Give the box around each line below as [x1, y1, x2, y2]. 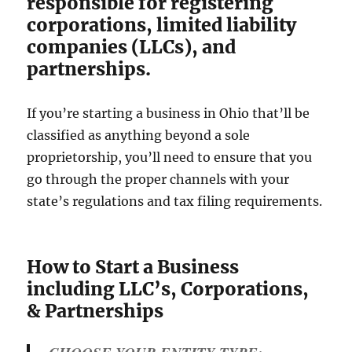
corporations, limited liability [27, 13, 297, 37]
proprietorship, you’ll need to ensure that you [27, 149, 313, 166]
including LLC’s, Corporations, [27, 277, 310, 301]
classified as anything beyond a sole [27, 127, 251, 144]
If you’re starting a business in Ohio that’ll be [27, 105, 310, 122]
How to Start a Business [27, 255, 240, 279]
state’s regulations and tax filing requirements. [27, 193, 323, 210]
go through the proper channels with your [27, 171, 290, 188]
